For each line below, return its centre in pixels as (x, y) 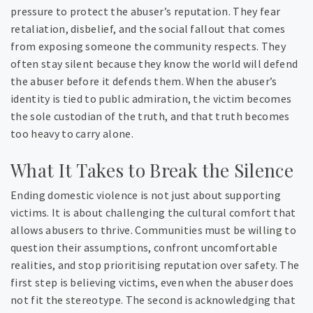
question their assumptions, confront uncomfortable (144, 248)
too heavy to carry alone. (72, 134)
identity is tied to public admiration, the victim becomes (151, 99)
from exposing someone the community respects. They (148, 46)
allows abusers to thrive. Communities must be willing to (153, 230)
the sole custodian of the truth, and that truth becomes (150, 116)
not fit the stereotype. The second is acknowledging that (153, 300)
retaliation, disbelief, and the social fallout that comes (148, 29)
